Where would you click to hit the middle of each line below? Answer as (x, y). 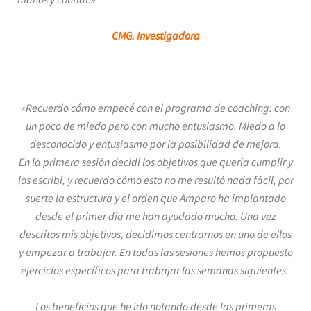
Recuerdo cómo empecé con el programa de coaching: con (158, 108)
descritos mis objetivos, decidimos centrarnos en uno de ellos (155, 234)
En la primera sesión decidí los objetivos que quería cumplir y (155, 162)
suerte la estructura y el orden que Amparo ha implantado (155, 198)
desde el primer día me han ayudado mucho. (137, 216)
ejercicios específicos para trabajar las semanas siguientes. (155, 270)
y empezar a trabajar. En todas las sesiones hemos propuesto (155, 252)
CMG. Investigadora (155, 35)
